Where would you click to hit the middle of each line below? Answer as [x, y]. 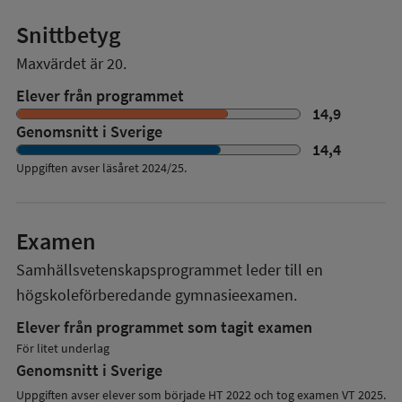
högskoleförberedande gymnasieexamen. [157, 294]
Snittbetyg [69, 34]
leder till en [283, 269]
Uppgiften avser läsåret [78, 167]
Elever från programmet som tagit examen [164, 327]
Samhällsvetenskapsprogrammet [129, 269]
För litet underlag [63, 348]
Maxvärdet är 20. [71, 63]
